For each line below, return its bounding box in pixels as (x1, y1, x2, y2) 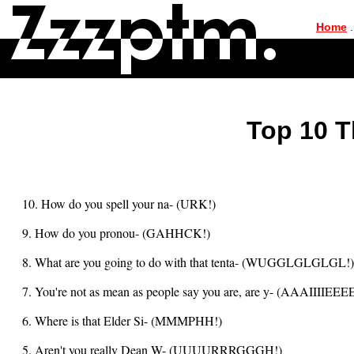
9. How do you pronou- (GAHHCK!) (22, 224, 210, 242)
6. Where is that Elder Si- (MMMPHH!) (22, 312, 222, 330)
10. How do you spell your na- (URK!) (22, 195, 216, 213)
